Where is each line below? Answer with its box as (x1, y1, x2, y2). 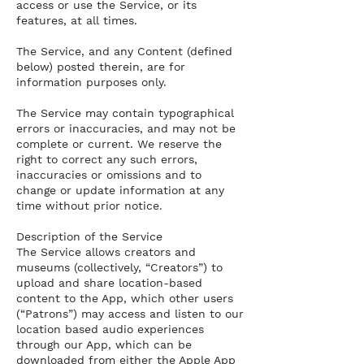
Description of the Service (16, 230, 167, 243)
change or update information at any (16, 184, 224, 197)
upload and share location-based (16, 276, 202, 289)
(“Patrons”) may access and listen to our (16, 307, 244, 320)
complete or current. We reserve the (16, 137, 222, 150)
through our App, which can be (16, 338, 192, 351)
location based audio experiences (16, 323, 204, 336)
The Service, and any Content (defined (16, 45, 232, 58)
